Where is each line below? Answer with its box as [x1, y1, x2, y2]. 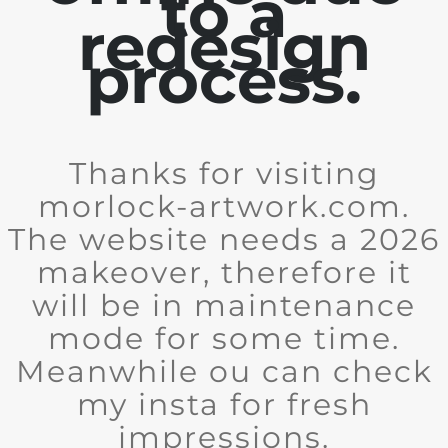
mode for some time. [48, 320, 400, 357]
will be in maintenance [32, 287, 416, 324]
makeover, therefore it [36, 254, 412, 291]
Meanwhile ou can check [15, 353, 433, 390]
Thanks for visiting [68, 155, 380, 192]
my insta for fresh [76, 386, 372, 423]
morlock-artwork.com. [38, 188, 410, 225]
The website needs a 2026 [8, 221, 440, 258]
